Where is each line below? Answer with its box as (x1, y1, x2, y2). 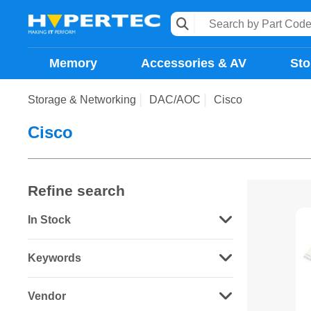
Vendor (28, 290, 66, 302)
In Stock (28, 214, 71, 226)
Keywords (28, 252, 81, 264)
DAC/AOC (149, 94, 201, 106)
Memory (49, 56, 98, 70)
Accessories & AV (141, 56, 246, 70)
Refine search (28, 183, 125, 199)
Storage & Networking (28, 94, 136, 106)
